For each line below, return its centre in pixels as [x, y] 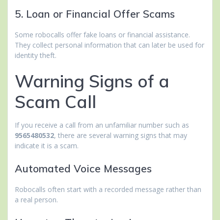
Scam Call [55, 102]
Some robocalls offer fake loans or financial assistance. [102, 35]
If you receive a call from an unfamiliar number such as [102, 125]
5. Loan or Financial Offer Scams [95, 14]
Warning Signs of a [92, 81]
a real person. [36, 200]
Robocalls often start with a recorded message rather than [108, 190]
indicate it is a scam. [47, 146]
